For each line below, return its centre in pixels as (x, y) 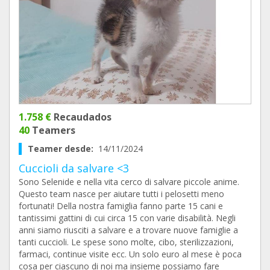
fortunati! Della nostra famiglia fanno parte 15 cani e (121, 206)
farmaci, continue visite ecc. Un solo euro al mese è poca (130, 254)
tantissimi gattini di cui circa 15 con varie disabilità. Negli (127, 218)
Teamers (52, 130)
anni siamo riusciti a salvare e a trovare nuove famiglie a (128, 230)
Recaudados (81, 117)
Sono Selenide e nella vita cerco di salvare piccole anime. (129, 182)
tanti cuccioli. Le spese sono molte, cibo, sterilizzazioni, (126, 242)
